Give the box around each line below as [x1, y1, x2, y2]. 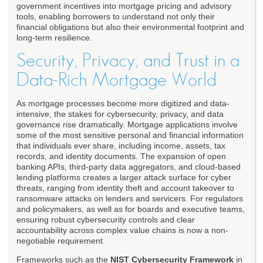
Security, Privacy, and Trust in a [16, 51, 240, 70]
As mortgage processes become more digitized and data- [16, 99, 230, 109]
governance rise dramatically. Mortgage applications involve [16, 120, 238, 130]
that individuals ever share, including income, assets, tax [16, 141, 225, 151]
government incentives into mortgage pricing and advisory [16, 1, 231, 11]
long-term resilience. [16, 33, 92, 43]
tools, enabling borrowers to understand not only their [16, 12, 215, 22]
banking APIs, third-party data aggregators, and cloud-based [16, 162, 241, 172]
